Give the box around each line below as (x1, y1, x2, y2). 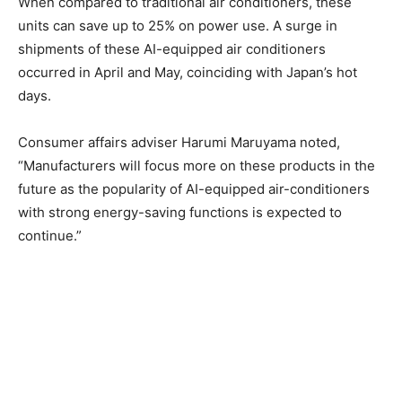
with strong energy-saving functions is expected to (18, 203, 342, 221)
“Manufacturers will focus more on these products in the (18, 156, 375, 174)
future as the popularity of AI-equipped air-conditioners (18, 179, 370, 197)
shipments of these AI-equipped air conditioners (18, 39, 326, 57)
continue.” (18, 226, 82, 244)
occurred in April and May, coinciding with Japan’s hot (18, 63, 357, 81)
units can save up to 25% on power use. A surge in (18, 16, 337, 34)
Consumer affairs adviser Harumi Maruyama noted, (18, 133, 340, 151)
